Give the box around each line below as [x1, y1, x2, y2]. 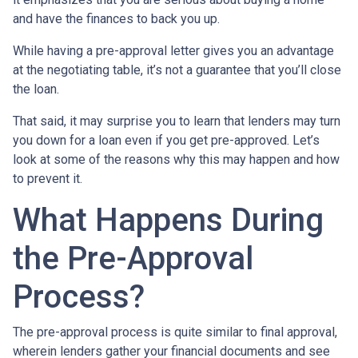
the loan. [13, 81, 59, 97]
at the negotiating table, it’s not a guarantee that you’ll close [13, 62, 341, 78]
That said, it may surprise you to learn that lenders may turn [13, 113, 340, 129]
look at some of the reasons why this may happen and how [13, 151, 340, 167]
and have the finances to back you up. [13, 10, 220, 26]
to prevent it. [13, 170, 82, 186]
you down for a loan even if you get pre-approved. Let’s [13, 132, 320, 148]
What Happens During [13, 201, 324, 239]
